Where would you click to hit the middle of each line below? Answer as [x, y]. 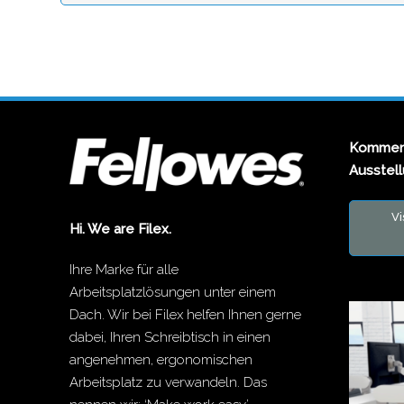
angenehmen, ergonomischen [161, 360]
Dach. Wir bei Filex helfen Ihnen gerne [185, 315]
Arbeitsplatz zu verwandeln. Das [168, 383]
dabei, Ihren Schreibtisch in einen [170, 338]
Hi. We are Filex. [120, 230]
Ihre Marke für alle [124, 270]
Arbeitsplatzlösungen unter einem [172, 293]
